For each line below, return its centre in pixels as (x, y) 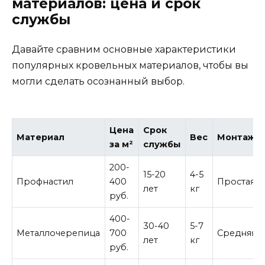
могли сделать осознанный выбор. (98, 81)
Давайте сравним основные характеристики (124, 49)
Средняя (237, 233)
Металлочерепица (59, 233)
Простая (236, 181)
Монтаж (237, 137)
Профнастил (45, 181)
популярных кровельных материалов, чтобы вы (130, 65)
